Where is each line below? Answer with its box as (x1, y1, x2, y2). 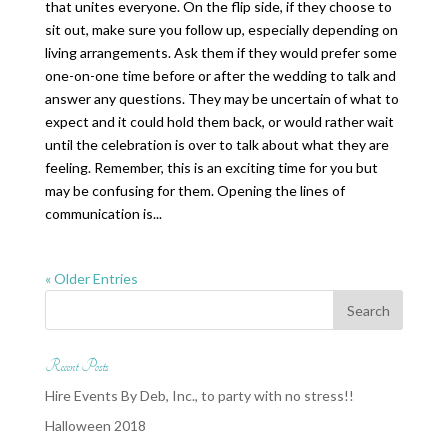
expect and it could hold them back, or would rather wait (44, 113, 394, 130)
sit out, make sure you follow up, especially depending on (44, 21, 398, 38)
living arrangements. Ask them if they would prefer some (44, 44, 397, 61)
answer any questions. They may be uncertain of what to (44, 90, 399, 107)
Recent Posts (44, 357, 108, 376)
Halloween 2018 (44, 417, 146, 434)
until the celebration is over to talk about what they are (44, 136, 389, 153)
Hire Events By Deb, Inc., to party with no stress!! (44, 387, 354, 404)
